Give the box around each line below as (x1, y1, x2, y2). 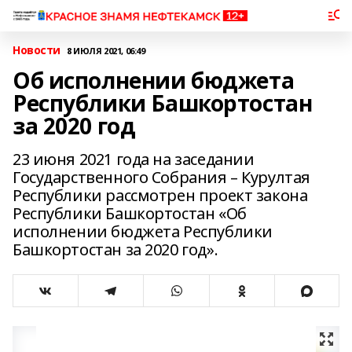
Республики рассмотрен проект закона (13, 185, 308, 206)
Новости (13, 42, 61, 57)
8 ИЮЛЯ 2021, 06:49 (67, 44, 145, 57)
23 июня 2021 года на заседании (13, 148, 255, 170)
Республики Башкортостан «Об (13, 203, 247, 224)
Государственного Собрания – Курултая (13, 167, 310, 188)
